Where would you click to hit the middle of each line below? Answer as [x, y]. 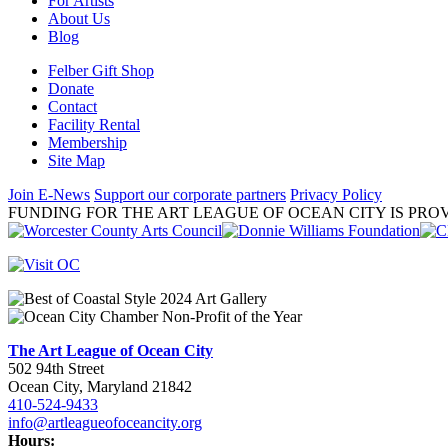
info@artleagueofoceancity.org [105, 422]
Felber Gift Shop [101, 70]
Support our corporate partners [190, 194]
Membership [87, 142]
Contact [72, 106]
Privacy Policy [336, 194]
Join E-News [49, 194]
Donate [71, 88]
